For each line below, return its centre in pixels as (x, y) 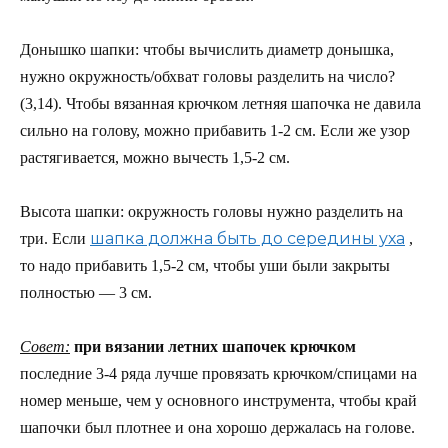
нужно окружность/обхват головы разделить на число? (207, 76)
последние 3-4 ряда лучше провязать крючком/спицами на (218, 374)
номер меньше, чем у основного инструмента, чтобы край (218, 401)
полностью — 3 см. (86, 292)
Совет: (45, 347)
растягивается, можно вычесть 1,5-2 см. (155, 157)
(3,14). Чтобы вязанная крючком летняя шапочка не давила (220, 103)
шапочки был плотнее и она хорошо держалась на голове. (217, 428)
